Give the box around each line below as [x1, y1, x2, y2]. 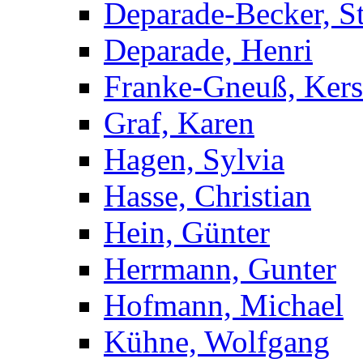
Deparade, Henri [104, 32, 313, 68]
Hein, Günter [104, 215, 270, 250]
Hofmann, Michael [104, 288, 344, 323]
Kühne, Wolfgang [104, 324, 330, 360]
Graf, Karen [104, 105, 254, 141]
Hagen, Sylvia [104, 142, 284, 177]
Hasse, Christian [104, 178, 311, 214]
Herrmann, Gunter [104, 251, 336, 287]
